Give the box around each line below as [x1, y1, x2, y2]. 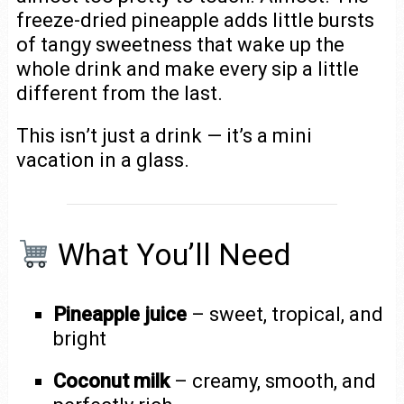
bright [53, 327, 107, 351]
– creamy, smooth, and [170, 370, 377, 393]
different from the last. [15, 82, 223, 106]
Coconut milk [53, 370, 170, 393]
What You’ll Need [50, 236, 292, 273]
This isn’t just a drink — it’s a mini [15, 124, 312, 148]
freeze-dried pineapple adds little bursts [15, 9, 374, 32]
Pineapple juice [53, 303, 188, 326]
